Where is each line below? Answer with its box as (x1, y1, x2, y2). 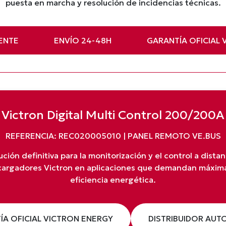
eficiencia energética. (70, 175, 156, 185)
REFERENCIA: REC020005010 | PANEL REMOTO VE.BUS (5, 131, 221, 141)
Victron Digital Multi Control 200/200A (2, 107, 224, 123)
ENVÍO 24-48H (53, 35, 111, 45)
